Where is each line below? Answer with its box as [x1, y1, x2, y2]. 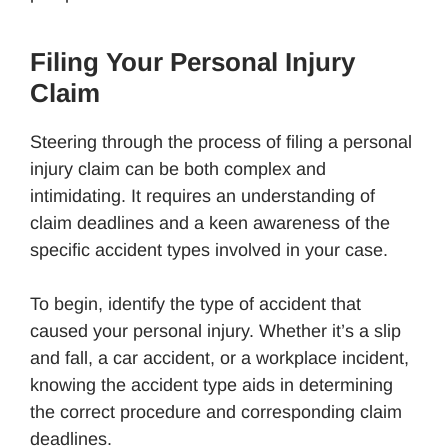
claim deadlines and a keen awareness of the [30, 212, 390, 233]
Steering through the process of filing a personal [30, 131, 412, 152]
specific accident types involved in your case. [30, 239, 388, 260]
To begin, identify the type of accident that [30, 293, 361, 314]
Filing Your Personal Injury [30, 46, 355, 77]
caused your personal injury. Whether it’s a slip [30, 320, 401, 341]
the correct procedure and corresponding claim [30, 401, 402, 422]
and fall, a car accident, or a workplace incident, [30, 347, 409, 368]
